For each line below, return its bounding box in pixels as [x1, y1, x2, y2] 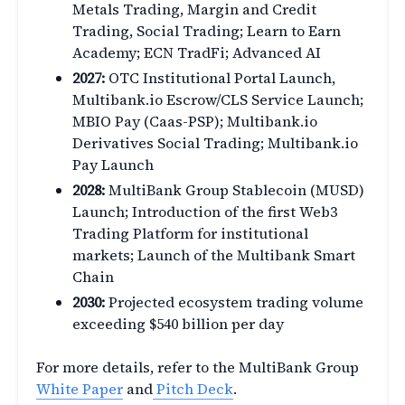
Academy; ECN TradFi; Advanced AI [72, 42, 321, 63]
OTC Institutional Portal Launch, [105, 68, 335, 89]
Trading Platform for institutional [72, 223, 308, 244]
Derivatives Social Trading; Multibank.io [72, 133, 358, 154]
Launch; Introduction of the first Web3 [72, 202, 337, 222]
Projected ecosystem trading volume [105, 292, 363, 313]
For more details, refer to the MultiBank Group [36, 357, 359, 378]
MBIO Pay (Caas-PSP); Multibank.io [72, 111, 317, 132]
